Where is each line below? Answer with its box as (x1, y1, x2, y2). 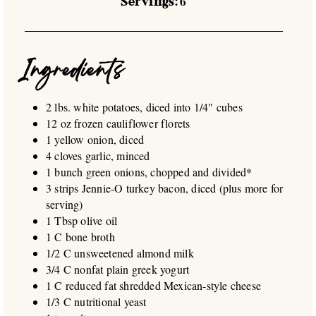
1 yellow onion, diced (46, 132, 145, 147)
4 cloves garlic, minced (46, 148, 150, 164)
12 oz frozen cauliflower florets (46, 116, 190, 131)
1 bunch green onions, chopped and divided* (46, 164, 253, 180)
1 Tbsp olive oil (46, 213, 118, 229)
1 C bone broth (46, 229, 115, 245)
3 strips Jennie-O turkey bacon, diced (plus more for (46, 181, 284, 196)
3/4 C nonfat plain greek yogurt (46, 262, 190, 277)
